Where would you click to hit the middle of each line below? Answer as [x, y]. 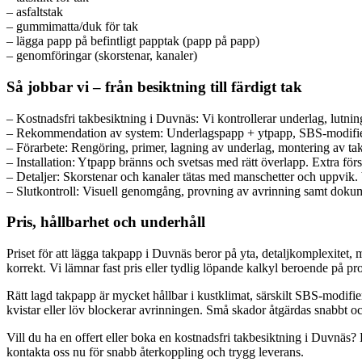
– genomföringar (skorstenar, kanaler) [102, 56]
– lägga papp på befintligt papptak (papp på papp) [133, 41]
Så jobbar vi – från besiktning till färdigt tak [154, 86]
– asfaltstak [35, 12]
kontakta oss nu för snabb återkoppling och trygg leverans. [155, 352]
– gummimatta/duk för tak [72, 27]
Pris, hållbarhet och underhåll [106, 222]
